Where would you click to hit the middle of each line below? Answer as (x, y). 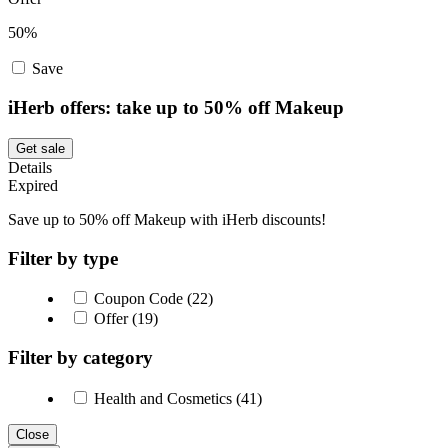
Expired (33, 185)
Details (30, 167)
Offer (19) (124, 319)
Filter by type (63, 258)
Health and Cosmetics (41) (176, 398)
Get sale (40, 148)
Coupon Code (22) (151, 299)
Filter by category (80, 358)
